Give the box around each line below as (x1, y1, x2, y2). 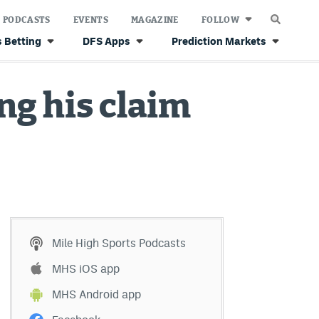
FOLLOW (201, 15, 239, 24)
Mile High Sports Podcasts (52, 236, 186, 250)
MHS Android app (52, 288, 141, 301)
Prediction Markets (172, 35, 266, 47)
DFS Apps (83, 35, 130, 47)
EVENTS (73, 15, 108, 24)
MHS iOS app (52, 262, 120, 276)
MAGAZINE (130, 15, 179, 24)
